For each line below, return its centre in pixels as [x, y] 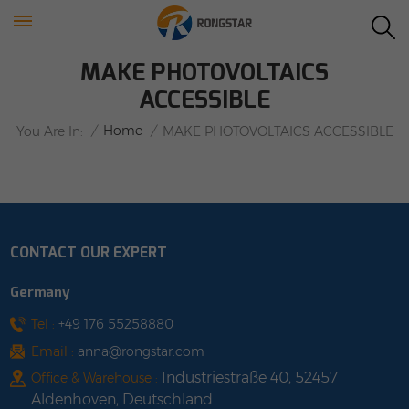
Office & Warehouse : [96, 378]
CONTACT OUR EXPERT [89, 252]
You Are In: [49, 131]
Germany [41, 292]
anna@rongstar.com [141, 351]
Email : [54, 351]
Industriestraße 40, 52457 [250, 377]
